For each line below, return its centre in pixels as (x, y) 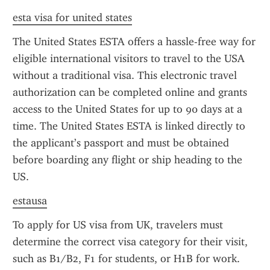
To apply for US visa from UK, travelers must (118, 225)
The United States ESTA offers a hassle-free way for (134, 42)
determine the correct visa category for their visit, (130, 242)
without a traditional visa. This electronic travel (125, 75)
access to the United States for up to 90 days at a (127, 109)
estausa (30, 201)
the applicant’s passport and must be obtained (121, 143)
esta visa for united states (72, 17)
